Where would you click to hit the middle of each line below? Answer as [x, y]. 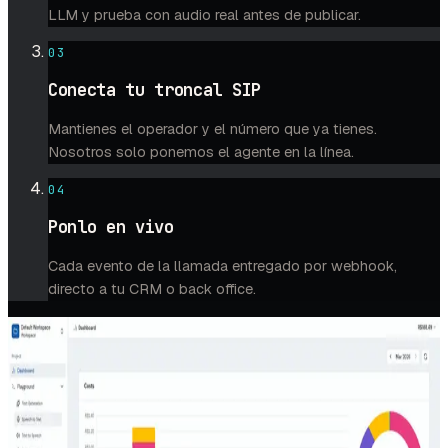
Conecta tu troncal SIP [154, 90]
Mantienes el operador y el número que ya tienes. [212, 129]
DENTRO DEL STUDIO [80, 325]
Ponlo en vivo [111, 227]
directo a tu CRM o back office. [152, 289]
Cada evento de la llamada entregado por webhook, [222, 266]
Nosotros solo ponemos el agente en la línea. [201, 152]
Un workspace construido [197, 371]
